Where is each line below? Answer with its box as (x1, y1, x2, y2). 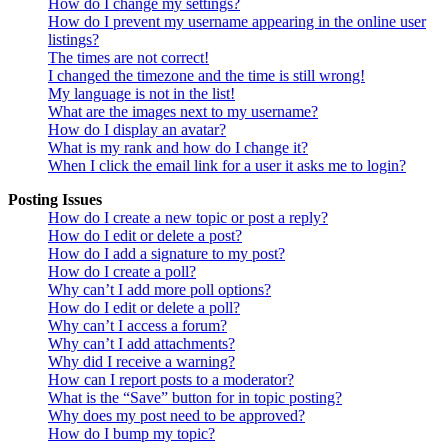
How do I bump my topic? (48, 425, 215, 443)
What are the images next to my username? (48, 103, 318, 121)
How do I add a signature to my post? (48, 245, 285, 263)
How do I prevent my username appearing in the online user (48, 13, 426, 31)
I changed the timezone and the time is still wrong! (48, 67, 365, 85)
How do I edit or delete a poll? (48, 299, 240, 317)
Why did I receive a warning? (48, 353, 235, 371)
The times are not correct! (48, 49, 209, 67)
